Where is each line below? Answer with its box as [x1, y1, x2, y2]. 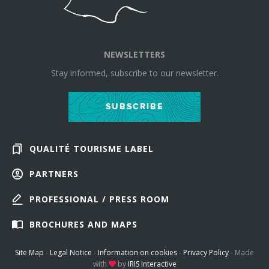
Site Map [15, 247, 44, 258]
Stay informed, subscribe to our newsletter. [50, 67, 219, 79]
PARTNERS [29, 168, 79, 180]
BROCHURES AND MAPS [29, 219, 138, 231]
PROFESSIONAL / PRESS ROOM [29, 193, 169, 205]
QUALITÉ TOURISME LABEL [29, 143, 154, 155]
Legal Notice [50, 247, 92, 258]
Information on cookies [98, 247, 177, 258]
